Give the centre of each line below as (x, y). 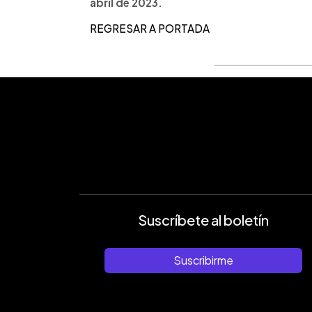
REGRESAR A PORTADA (150, 28)
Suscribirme (203, 260)
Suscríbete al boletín (203, 219)
